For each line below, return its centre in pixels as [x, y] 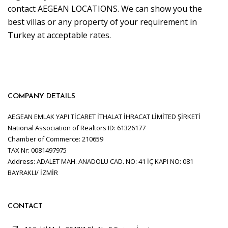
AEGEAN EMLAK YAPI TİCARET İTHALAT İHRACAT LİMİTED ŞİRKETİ [104, 117]
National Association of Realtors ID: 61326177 [77, 128]
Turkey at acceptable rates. [59, 35]
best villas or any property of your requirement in [102, 22]
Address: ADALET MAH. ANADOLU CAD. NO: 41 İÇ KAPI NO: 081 [101, 162]
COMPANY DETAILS [41, 97]
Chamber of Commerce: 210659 [55, 139]
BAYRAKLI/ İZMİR [33, 173]
